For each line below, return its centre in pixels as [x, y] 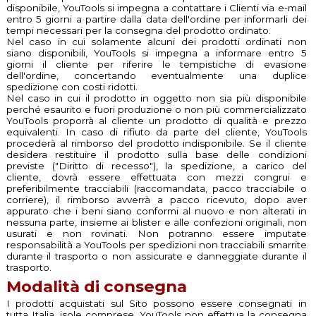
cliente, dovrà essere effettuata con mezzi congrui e [156, 177]
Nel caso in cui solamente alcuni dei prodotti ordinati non [156, 42]
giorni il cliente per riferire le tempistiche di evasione [156, 65]
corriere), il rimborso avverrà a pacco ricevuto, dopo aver [156, 200]
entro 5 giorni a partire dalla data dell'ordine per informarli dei [156, 19]
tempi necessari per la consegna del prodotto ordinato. [138, 31]
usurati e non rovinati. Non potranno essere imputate [156, 234]
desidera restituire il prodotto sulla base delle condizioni [156, 155]
